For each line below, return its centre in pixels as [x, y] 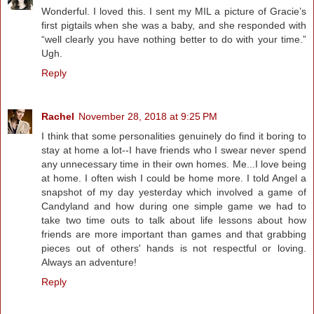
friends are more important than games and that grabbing [174, 234]
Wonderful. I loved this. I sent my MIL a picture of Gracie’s [174, 12]
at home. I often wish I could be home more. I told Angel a [174, 178]
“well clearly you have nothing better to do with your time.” [174, 40]
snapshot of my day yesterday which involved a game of [174, 192]
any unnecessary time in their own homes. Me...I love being [174, 164]
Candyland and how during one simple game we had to [174, 206]
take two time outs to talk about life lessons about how [174, 220]
